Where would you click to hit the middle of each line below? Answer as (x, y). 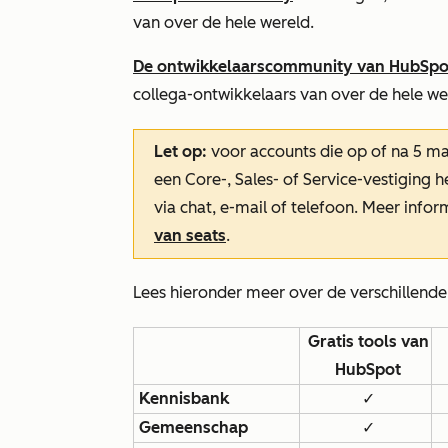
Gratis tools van (368, 341)
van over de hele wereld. (225, 22)
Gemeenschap (193, 427)
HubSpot (368, 369)
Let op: (180, 151)
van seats (190, 235)
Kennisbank (184, 398)
